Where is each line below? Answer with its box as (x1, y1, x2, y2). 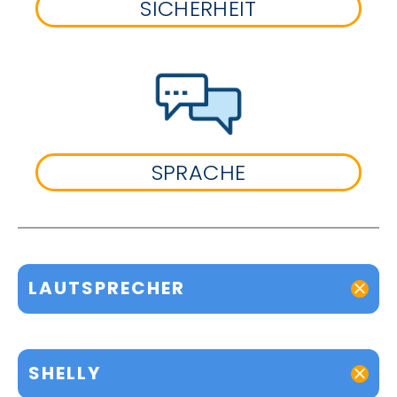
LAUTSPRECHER (28, 276, 185, 301)
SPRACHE (151, 157, 246, 187)
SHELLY (28, 361, 101, 386)
